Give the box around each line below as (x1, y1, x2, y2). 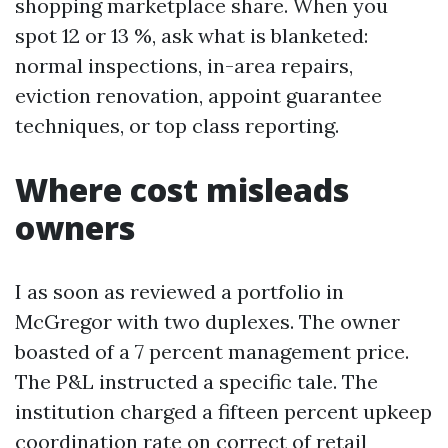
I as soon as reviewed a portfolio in (15, 279, 344, 304)
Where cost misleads (15, 168, 349, 211)
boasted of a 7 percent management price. (15, 339, 409, 364)
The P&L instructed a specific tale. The (15, 369, 378, 394)
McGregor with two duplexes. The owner (15, 309, 400, 334)
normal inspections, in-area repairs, (15, 53, 353, 78)
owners (15, 206, 135, 249)
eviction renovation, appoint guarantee (15, 83, 382, 108)
